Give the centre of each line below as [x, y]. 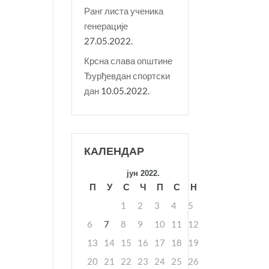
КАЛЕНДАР [114, 151]
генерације [106, 26]
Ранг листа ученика [124, 11]
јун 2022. [143, 174]
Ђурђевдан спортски [127, 75]
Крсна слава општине [128, 60]
